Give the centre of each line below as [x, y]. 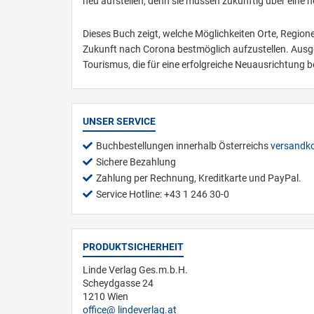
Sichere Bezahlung [136, 162]
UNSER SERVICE [119, 121]
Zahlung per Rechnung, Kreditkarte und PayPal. [199, 178]
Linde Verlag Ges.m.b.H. [135, 270]
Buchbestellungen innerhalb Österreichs [183, 146]
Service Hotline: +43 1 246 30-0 [163, 194]
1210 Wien [105, 296]
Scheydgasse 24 [118, 283]
